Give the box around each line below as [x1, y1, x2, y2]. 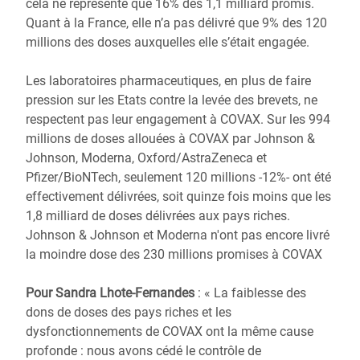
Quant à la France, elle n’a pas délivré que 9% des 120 [26, 15, 327, 31]
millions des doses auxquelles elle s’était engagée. [26, 35, 316, 50]
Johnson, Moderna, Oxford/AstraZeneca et [26, 150, 267, 166]
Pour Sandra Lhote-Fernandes [26, 285, 198, 301]
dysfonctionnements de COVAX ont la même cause [26, 324, 313, 339]
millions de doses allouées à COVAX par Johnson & [26, 131, 315, 146]
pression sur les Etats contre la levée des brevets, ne [26, 92, 317, 108]
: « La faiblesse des [198, 285, 306, 301]
